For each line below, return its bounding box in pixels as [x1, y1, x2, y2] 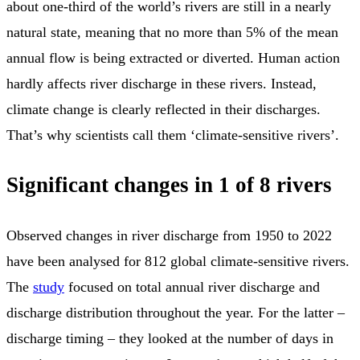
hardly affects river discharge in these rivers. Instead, [6, 75, 317, 92]
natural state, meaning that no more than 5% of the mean [6, 23, 338, 40]
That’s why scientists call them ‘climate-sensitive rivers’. [6, 126, 339, 143]
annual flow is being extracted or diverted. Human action [6, 49, 340, 66]
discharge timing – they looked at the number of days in [6, 329, 333, 346]
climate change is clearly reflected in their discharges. [6, 100, 321, 117]
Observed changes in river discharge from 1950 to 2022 [6, 227, 332, 243]
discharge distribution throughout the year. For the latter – [6, 304, 345, 321]
